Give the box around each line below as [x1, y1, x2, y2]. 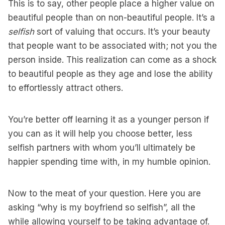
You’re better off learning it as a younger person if [8, 115, 209, 125]
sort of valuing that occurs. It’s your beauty [34, 27, 210, 37]
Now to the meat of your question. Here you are [8, 188, 201, 198]
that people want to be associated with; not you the [8, 41, 217, 51]
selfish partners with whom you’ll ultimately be [8, 143, 195, 153]
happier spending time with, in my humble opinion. [8, 157, 210, 167]
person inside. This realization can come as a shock [8, 55, 216, 65]
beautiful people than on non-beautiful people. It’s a [8, 13, 215, 23]
